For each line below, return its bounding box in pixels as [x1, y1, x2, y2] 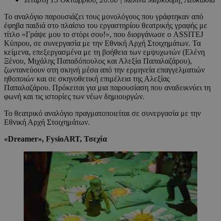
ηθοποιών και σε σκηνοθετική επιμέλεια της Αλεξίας [4, 74, 170, 83]
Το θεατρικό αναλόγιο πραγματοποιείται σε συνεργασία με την [4, 109, 201, 118]
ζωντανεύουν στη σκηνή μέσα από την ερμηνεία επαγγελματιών [4, 66, 205, 74]
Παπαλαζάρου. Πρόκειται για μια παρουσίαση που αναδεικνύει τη [4, 83, 211, 92]
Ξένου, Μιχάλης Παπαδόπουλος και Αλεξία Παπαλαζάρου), [4, 57, 192, 66]
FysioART [46, 135, 80, 144]
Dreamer [8, 135, 38, 144]
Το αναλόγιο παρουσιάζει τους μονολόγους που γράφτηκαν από [4, 12, 203, 21]
